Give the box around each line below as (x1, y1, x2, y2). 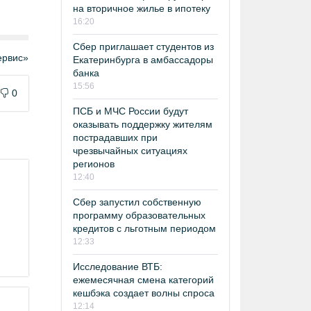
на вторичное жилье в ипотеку (73, 2, 210, 14)
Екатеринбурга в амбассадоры (73, 53, 213, 65)
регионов (73, 158, 115, 169)
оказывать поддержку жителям (73, 118, 212, 130)
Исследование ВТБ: (73, 260, 162, 272)
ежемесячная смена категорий (73, 274, 214, 285)
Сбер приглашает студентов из (73, 40, 214, 52)
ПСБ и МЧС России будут (73, 105, 188, 117)
